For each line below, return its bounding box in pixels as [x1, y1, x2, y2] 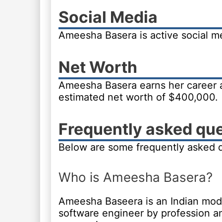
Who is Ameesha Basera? [58, 169, 213, 185]
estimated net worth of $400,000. [58, 91, 218, 103]
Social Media [58, 7, 158, 27]
